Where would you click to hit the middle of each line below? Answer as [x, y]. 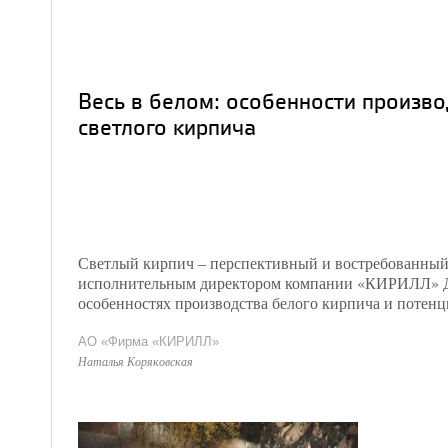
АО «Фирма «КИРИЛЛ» [148, 341]
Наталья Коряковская [135, 361]
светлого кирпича [167, 126]
